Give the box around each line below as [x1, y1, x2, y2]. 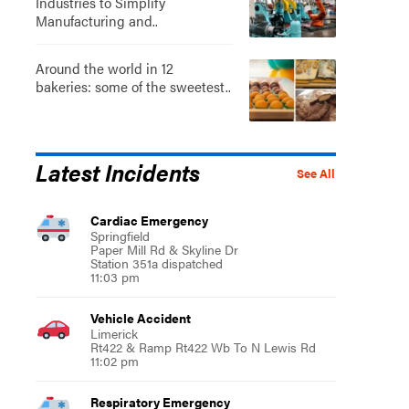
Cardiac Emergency [89, 210, 208, 229]
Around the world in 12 [35, 57, 173, 79]
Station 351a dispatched [89, 253, 223, 272]
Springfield [89, 225, 150, 245]
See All [296, 164, 335, 182]
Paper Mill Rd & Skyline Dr [89, 239, 238, 258]
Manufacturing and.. [35, 9, 158, 31]
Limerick [89, 323, 138, 342]
